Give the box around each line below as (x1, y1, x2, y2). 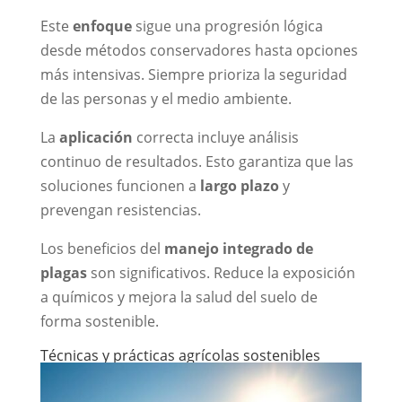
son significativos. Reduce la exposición (86, 263, 355, 284)
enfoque (72, 16, 132, 37)
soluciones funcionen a (39, 176, 200, 197)
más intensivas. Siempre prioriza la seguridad (39, 65, 347, 85)
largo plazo (199, 176, 279, 197)
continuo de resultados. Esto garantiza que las (39, 152, 354, 172)
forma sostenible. (39, 311, 159, 332)
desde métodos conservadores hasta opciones (39, 40, 358, 61)
